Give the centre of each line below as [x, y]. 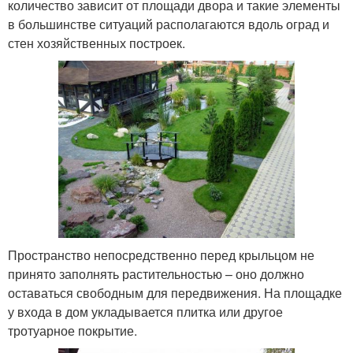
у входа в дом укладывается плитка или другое [145, 311]
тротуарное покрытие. [72, 330]
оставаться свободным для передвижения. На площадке [175, 292]
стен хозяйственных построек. [97, 43]
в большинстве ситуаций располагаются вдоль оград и [169, 24]
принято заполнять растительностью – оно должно [156, 273]
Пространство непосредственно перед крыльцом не [161, 255]
